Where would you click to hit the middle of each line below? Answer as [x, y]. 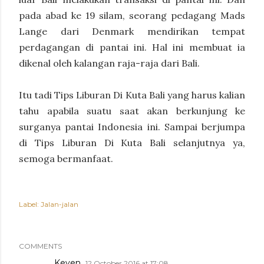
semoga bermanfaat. [66, 159]
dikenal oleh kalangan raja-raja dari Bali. [109, 63]
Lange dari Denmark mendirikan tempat [132, 32]
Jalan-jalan [60, 204]
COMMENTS [40, 246]
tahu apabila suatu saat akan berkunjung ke [132, 111]
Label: [29, 204]
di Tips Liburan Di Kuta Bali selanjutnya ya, [132, 143]
